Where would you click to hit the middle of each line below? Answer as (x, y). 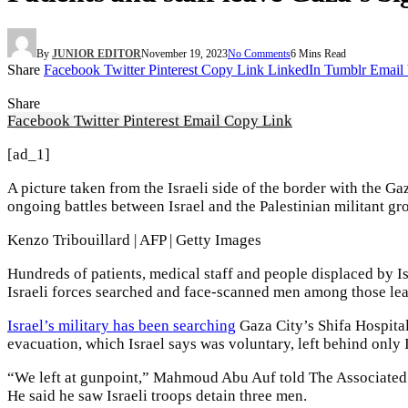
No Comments (259, 54)
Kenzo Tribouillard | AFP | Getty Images (134, 240)
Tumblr (345, 70)
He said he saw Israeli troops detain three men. (157, 396)
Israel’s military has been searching (122, 326)
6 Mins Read (318, 54)
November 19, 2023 (184, 54)
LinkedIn (294, 70)
